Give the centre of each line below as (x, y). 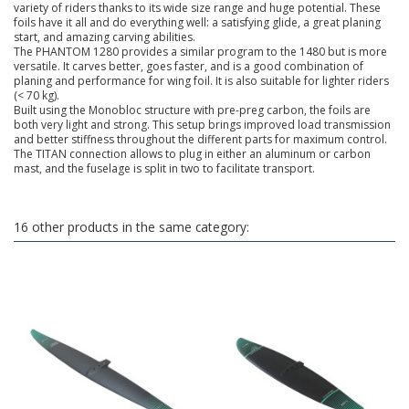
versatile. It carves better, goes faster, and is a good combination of (189, 66)
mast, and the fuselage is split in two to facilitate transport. (164, 168)
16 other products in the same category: (131, 226)
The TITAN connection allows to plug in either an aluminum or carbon (192, 153)
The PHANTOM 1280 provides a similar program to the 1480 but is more (200, 51)
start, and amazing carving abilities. (105, 37)
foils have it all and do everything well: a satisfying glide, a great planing (197, 22)
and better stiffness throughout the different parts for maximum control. (200, 139)
